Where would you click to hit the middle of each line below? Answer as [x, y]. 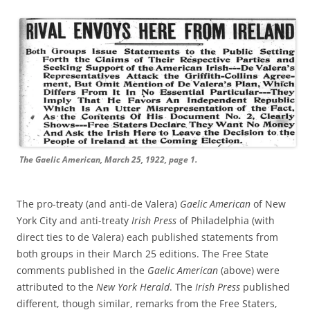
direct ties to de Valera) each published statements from [147, 237]
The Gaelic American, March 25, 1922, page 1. [108, 159]
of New [268, 203]
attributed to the [56, 286]
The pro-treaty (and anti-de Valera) [98, 203]
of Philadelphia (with [226, 220]
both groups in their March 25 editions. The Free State [143, 253]
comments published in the [82, 270]
